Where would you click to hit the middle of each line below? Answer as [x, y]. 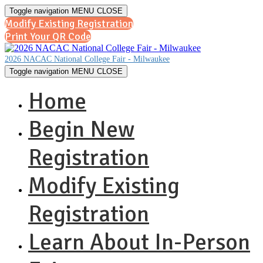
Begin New [81, 129]
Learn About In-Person [139, 242]
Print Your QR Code [48, 36]
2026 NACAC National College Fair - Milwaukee [87, 59]
